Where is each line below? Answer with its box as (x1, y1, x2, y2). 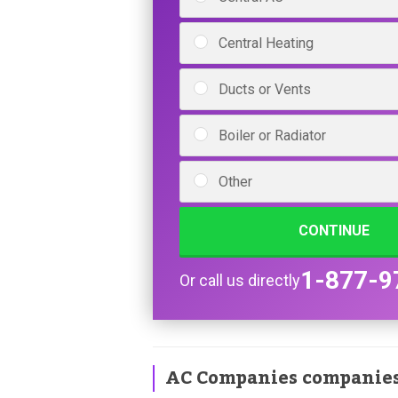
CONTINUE (298, 222, 370, 240)
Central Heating (219, 35, 314, 52)
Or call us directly (179, 271, 300, 291)
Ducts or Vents (219, 81, 311, 99)
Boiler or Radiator (219, 127, 326, 145)
